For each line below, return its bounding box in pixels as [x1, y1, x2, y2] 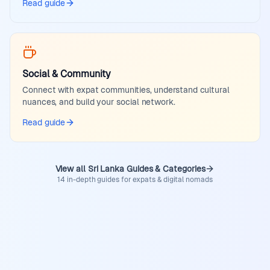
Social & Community [22, 68, 111, 80]
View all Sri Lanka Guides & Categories [55, 164, 206, 174]
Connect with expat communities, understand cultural [22, 85, 230, 95]
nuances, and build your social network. [22, 97, 175, 107]
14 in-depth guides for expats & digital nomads [57, 175, 213, 184]
